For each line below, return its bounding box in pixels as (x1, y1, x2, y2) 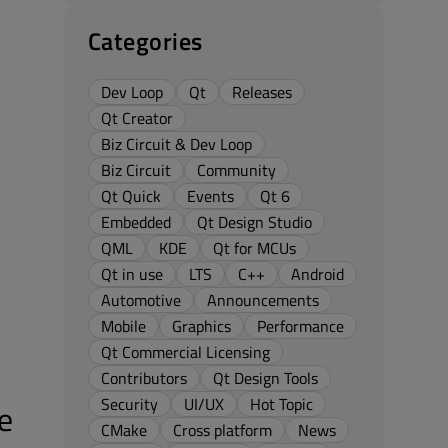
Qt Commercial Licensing (101, 340, 270, 364)
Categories (88, 23, 203, 59)
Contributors (101, 366, 187, 390)
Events (187, 184, 234, 208)
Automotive (101, 288, 181, 312)
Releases (232, 80, 292, 104)
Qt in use (101, 262, 163, 286)
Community (197, 158, 276, 182)
